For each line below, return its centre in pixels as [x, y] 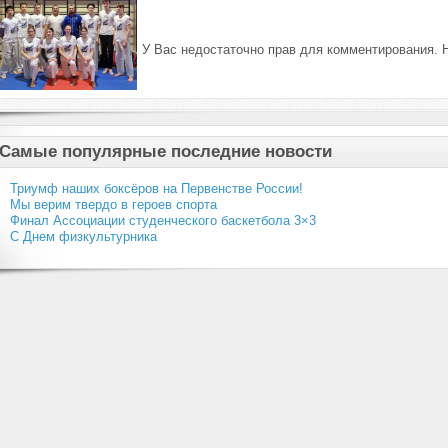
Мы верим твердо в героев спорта [113, 205]
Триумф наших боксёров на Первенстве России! [156, 189]
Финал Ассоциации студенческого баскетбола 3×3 [162, 221]
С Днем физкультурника [83, 237]
